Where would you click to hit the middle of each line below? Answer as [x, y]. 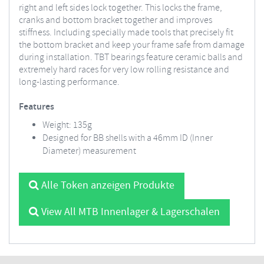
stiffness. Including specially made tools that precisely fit [126, 33]
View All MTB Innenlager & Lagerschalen [129, 212]
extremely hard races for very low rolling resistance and [124, 70]
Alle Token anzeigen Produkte [107, 186]
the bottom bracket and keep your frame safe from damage [132, 45]
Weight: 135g [67, 125]
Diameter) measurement [89, 151]
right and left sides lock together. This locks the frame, [121, 8]
